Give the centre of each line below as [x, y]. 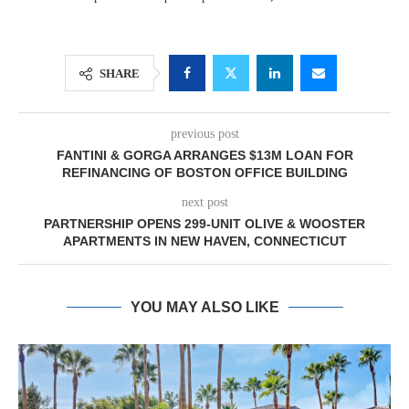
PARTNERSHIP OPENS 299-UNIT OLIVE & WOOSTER [204, 224]
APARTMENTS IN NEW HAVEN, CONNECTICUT [204, 241]
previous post [204, 134]
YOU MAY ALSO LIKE [204, 307]
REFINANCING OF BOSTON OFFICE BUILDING [204, 173]
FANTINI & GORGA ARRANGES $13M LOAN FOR [204, 155]
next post [204, 202]
